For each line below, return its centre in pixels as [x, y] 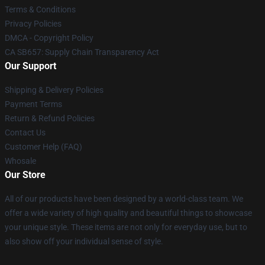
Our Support [30, 66]
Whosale [20, 161]
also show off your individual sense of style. [84, 242]
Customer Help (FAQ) [43, 147]
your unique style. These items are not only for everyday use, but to [126, 227]
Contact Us [25, 133]
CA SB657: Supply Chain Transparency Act [82, 52]
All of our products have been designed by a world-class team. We [124, 199]
